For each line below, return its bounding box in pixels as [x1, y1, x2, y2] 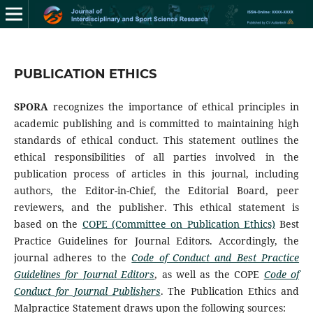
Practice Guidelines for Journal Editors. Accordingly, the [13, 233, 300, 247]
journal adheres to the [13, 250, 132, 264]
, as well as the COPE [154, 267, 264, 281]
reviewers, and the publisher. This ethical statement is [13, 200, 300, 214]
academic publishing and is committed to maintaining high [13, 116, 300, 130]
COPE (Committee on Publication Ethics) [82, 217, 275, 231]
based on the [13, 217, 82, 231]
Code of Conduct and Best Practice [131, 250, 300, 264]
